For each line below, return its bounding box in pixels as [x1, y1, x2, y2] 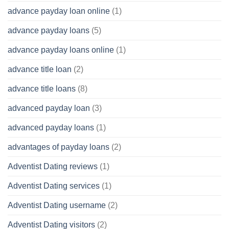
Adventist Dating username [8, 201, 106, 210]
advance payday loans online [8, 45, 114, 55]
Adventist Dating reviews [8, 162, 98, 171]
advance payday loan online [8, 7, 110, 16]
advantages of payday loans [8, 143, 109, 152]
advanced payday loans [8, 123, 94, 132]
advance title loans [8, 84, 76, 94]
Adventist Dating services [8, 181, 100, 191]
